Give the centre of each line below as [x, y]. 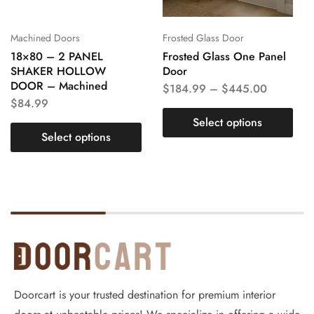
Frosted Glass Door [203, 37]
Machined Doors [45, 37]
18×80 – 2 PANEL [57, 56]
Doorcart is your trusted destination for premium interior [145, 295]
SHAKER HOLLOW [58, 71]
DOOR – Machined [59, 86]
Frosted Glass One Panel [224, 56]
